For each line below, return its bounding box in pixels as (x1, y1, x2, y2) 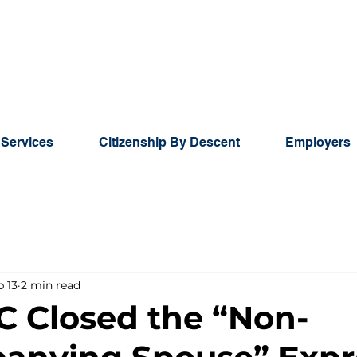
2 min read (21, 277, 80, 292)
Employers (285, 135, 351, 150)
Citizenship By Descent (99, 135, 240, 150)
